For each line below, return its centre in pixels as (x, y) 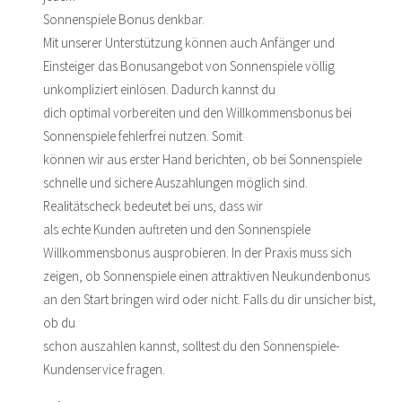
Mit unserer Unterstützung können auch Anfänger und (189, 42)
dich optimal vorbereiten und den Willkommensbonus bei (197, 112)
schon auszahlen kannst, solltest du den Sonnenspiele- (191, 345)
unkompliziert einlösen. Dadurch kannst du (159, 89)
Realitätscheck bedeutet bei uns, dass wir (153, 205)
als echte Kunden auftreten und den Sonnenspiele (177, 229)
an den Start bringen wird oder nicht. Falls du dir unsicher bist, (210, 299)
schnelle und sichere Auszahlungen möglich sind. (175, 182)
